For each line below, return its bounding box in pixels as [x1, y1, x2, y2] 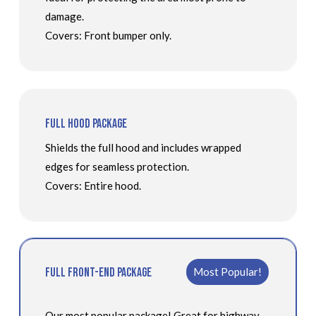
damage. [44, 10, 84, 23]
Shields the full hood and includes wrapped [44, 141, 241, 154]
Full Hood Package [44, 116, 127, 132]
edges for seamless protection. [44, 160, 189, 174]
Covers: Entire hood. [44, 179, 141, 193]
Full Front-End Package [44, 265, 152, 280]
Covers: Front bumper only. [44, 29, 171, 42]
